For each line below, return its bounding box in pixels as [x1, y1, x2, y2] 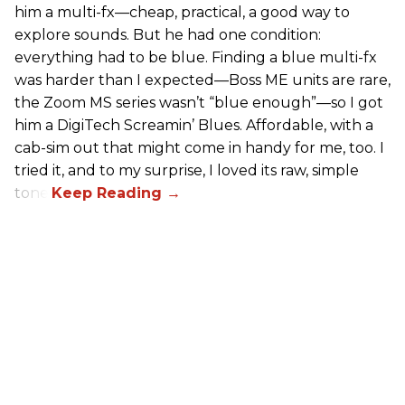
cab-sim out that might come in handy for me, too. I [14, 139, 384, 157]
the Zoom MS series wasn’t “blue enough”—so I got [14, 94, 383, 112]
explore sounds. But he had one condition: [14, 26, 321, 44]
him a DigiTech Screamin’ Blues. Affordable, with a [14, 117, 373, 135]
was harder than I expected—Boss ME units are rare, [14, 71, 391, 89]
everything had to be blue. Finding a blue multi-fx [14, 49, 377, 67]
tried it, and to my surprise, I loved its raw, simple [14, 162, 359, 180]
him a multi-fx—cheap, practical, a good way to [14, 4, 350, 22]
